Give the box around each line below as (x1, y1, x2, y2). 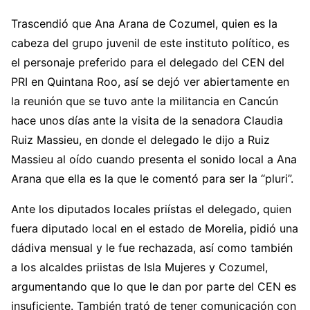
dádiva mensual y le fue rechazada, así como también (11, 241, 293, 255)
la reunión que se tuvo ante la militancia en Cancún (11, 94, 278, 108)
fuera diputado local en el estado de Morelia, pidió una (11, 221, 298, 235)
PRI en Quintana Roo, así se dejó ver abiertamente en (11, 75, 289, 89)
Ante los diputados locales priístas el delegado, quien (11, 202, 291, 216)
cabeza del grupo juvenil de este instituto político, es (11, 36, 289, 50)
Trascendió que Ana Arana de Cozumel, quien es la (11, 17, 277, 30)
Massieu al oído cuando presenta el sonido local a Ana (11, 152, 297, 166)
